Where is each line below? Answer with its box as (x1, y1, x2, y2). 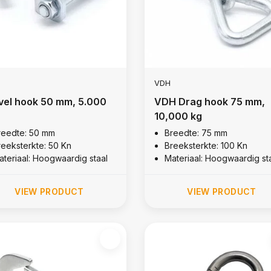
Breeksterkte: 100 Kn (164, 140, 247, 151)
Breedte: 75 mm (164, 127, 227, 138)
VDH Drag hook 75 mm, (154, 95, 265, 108)
